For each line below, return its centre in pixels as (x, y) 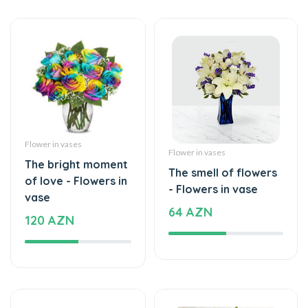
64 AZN (190, 170)
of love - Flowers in (76, 139)
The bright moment (76, 122)
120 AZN (49, 178)
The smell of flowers (223, 130)
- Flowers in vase (213, 147)
